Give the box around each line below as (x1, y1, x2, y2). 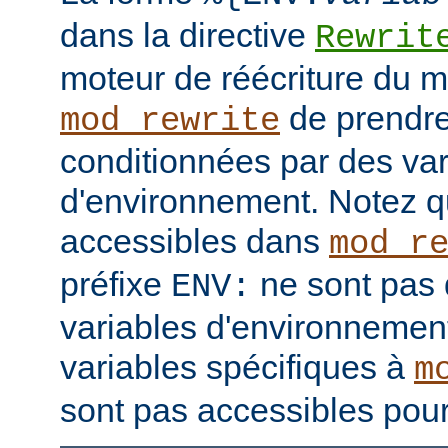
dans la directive (60, 16, 315, 55)
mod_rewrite (60, 102, 280, 141)
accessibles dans (60, 222, 329, 261)
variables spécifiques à (60, 348, 414, 387)
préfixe (60, 265, 171, 304)
